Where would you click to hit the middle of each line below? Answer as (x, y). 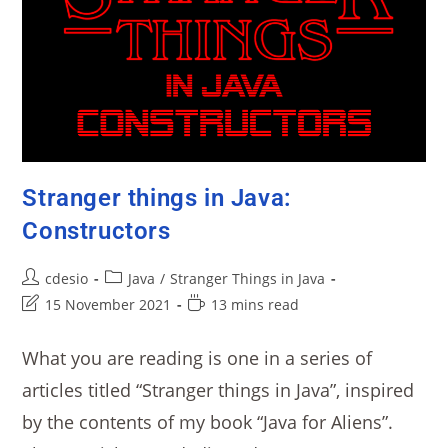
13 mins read (255, 304)
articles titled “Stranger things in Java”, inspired (218, 390)
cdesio (67, 278)
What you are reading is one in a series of (197, 358)
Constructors (96, 231)
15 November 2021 (108, 304)
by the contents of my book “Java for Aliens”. (208, 422)
